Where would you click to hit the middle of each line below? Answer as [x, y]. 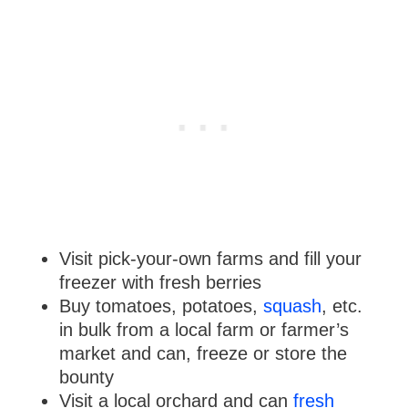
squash [292, 306]
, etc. [342, 306]
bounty [86, 377]
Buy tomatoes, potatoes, [161, 306]
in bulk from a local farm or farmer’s [204, 329]
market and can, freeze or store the [203, 353]
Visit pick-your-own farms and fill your [210, 258]
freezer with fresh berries [160, 282]
